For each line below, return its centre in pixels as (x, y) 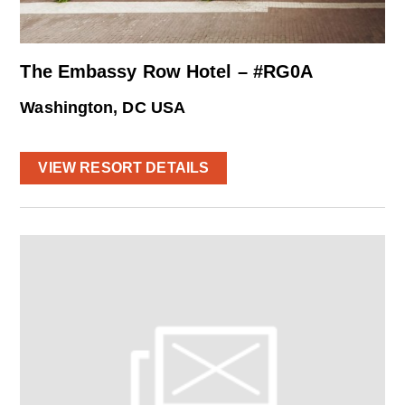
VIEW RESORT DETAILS (124, 168)
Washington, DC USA (103, 108)
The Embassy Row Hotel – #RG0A (167, 72)
